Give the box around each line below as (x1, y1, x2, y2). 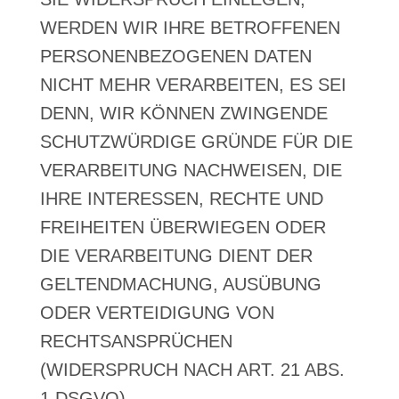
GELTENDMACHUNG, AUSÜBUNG (39, 274, 322, 294)
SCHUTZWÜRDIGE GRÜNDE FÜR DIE (39, 132, 353, 151)
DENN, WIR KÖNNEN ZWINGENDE (39, 103, 328, 123)
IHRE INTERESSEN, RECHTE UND (39, 189, 323, 208)
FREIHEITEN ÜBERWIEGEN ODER (39, 217, 326, 237)
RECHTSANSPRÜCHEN (39, 331, 232, 351)
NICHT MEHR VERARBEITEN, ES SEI (39, 75, 346, 94)
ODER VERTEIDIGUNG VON (39, 303, 274, 322)
